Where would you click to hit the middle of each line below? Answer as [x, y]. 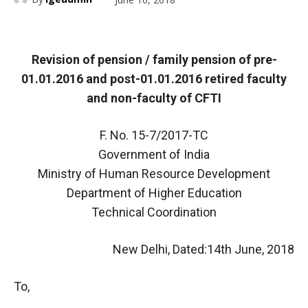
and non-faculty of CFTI [154, 98]
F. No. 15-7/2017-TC [154, 135]
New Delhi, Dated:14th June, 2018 [203, 249]
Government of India [154, 154]
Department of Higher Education [154, 192]
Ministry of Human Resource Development [154, 173]
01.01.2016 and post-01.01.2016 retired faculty [154, 78]
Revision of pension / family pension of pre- [154, 59]
